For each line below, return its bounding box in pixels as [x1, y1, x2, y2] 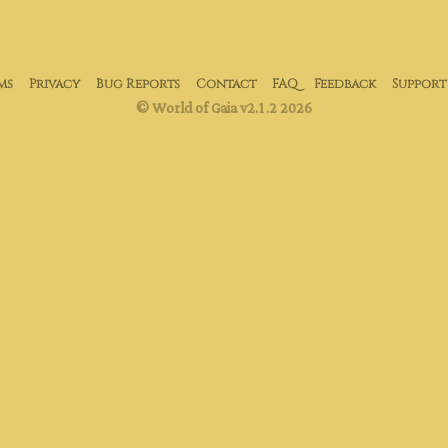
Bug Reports [96, 76, 180, 93]
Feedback [314, 76, 376, 93]
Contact [196, 76, 256, 93]
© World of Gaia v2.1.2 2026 [136, 95, 312, 123]
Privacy [29, 76, 80, 93]
